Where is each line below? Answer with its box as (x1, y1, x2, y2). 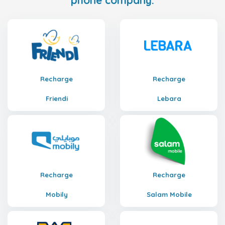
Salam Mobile (146, 190, 192, 198)
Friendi (45, 94, 68, 102)
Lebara (157, 94, 181, 102)
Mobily (45, 190, 68, 198)
